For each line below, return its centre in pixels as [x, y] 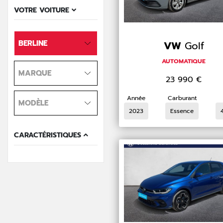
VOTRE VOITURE [43, 10]
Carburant [182, 98]
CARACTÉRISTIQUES [49, 135]
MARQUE [35, 73]
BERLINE [33, 44]
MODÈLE [33, 103]
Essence [182, 111]
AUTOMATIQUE [184, 61]
